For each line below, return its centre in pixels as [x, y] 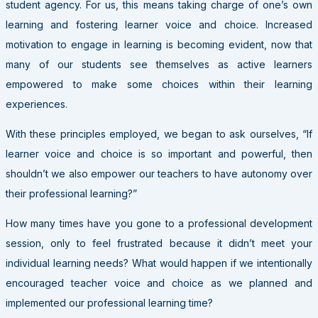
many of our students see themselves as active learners [159, 64]
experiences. [37, 104]
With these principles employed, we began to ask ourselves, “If [159, 133]
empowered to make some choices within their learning [159, 84]
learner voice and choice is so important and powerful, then [159, 153]
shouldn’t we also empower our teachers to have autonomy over [159, 173]
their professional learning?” [71, 193]
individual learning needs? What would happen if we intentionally [159, 263]
